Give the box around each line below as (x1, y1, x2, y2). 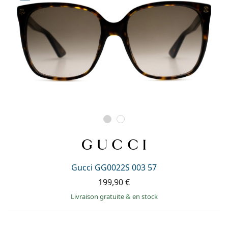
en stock (132, 191, 158, 201)
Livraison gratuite (70, 191, 126, 201)
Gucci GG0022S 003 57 (71, 161, 157, 173)
